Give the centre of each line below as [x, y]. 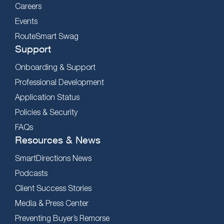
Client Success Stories [53, 188]
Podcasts [31, 173]
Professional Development [59, 82]
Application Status [47, 97]
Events [26, 21]
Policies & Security [46, 112]
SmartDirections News [53, 158]
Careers [28, 6]
